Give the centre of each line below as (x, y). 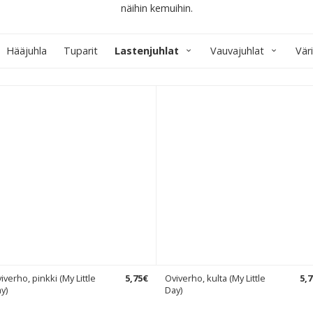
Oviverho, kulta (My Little (215, 278)
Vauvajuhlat (237, 51)
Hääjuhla (27, 51)
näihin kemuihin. (156, 8)
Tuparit (81, 51)
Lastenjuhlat (147, 51)
